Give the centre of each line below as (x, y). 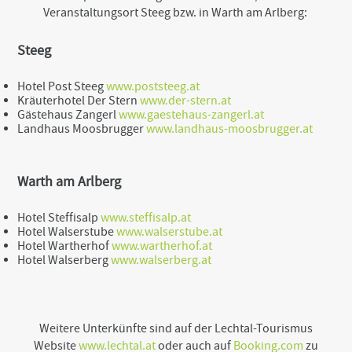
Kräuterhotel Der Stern (79, 100)
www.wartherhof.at (162, 246)
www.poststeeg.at (153, 86)
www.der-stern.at (186, 100)
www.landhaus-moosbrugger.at (230, 128)
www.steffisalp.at (146, 217)
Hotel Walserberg (64, 260)
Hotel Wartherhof (65, 246)
